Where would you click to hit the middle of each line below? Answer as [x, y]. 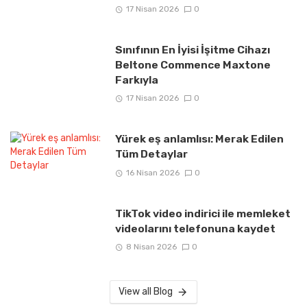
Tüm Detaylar [151, 154]
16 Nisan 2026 [152, 172]
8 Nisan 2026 [151, 246]
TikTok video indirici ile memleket [202, 213]
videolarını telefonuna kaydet [195, 228]
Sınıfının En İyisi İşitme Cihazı [192, 50]
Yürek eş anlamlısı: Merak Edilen [199, 139]
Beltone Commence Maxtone [193, 65]
